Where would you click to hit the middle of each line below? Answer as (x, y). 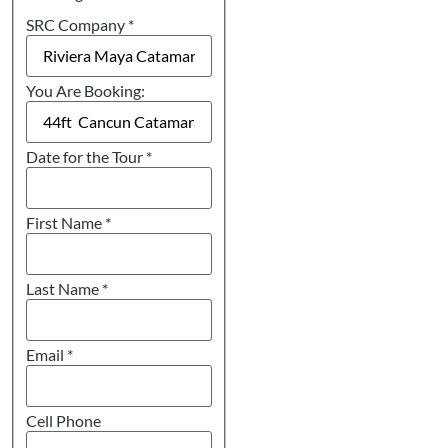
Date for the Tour (86, 156)
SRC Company (77, 24)
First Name (65, 222)
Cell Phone (63, 420)
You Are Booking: (85, 90)
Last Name (64, 288)
